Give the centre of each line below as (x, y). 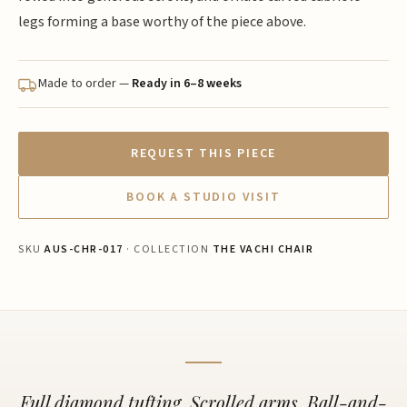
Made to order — (85, 84)
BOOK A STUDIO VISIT (203, 197)
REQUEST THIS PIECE (203, 154)
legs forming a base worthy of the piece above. (162, 22)
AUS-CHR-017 (84, 249)
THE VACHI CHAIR (263, 249)
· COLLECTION (168, 249)
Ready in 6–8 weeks (187, 84)
